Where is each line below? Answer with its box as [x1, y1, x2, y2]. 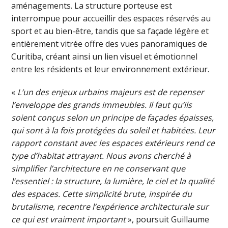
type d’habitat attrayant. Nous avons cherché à [11, 150, 191, 161]
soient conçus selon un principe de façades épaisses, [11, 111, 214, 123]
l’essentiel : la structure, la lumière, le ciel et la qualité [11, 175, 215, 187]
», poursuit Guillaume [126, 213, 210, 225]
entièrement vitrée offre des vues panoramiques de [11, 38, 208, 49]
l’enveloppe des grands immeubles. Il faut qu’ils [11, 99, 192, 110]
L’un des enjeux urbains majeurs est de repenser [17, 86, 205, 98]
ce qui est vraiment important [11, 213, 126, 225]
